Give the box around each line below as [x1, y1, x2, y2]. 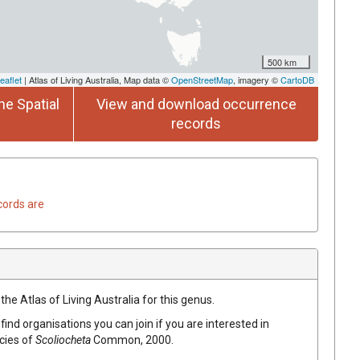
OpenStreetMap [171, 72, 233, 86]
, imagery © [233, 72, 280, 86]
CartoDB [280, 72, 314, 86]
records [171, 114, 221, 132]
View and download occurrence [96, 95, 297, 112]
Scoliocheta [35, 333, 91, 346]
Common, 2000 [93, 333, 171, 346]
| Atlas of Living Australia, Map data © [22, 72, 171, 86]
